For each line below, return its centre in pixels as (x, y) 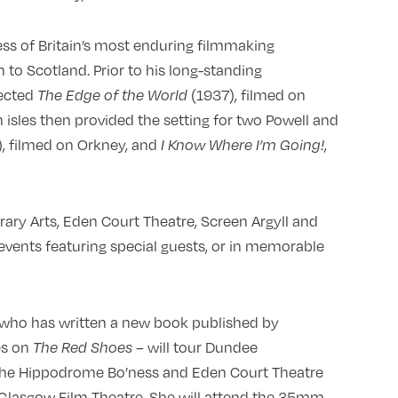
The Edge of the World (114, 96)
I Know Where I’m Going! (242, 145)
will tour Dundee (202, 347)
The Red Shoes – (90, 348)
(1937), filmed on (248, 95)
